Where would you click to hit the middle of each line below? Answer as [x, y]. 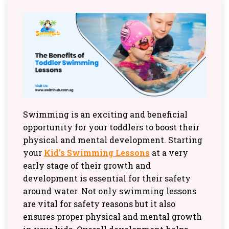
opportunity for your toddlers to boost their [111, 127]
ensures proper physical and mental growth [112, 216]
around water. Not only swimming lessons [110, 191]
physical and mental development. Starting [113, 140]
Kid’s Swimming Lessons [97, 152]
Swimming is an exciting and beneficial [105, 114]
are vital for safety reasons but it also [99, 203]
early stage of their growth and [87, 165]
